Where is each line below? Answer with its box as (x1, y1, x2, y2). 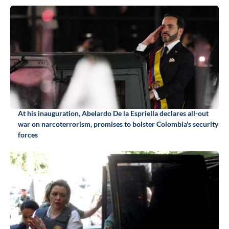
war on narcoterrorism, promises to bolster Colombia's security (18, 120, 218, 129)
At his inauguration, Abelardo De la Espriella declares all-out (18, 109, 209, 118)
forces (18, 130, 38, 140)
